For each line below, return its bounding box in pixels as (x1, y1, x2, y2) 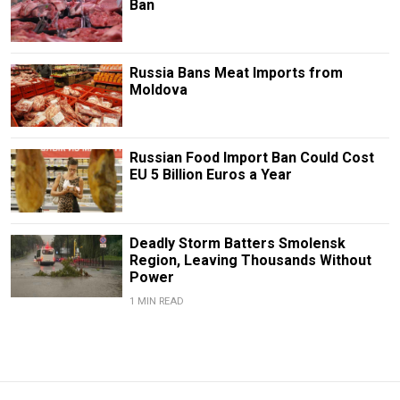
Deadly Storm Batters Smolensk (129, 234, 346, 252)
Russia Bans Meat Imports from (129, 64, 343, 82)
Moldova (129, 81, 187, 99)
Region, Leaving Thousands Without (129, 251, 371, 269)
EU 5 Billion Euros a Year (129, 166, 292, 184)
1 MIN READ (129, 295, 184, 307)
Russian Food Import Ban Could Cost (129, 149, 374, 167)
